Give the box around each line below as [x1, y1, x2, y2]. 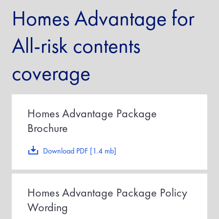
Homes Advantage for [12, 4, 195, 32]
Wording [27, 199, 68, 215]
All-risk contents [12, 32, 140, 60]
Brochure [27, 120, 68, 136]
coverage [12, 59, 90, 87]
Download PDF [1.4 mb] [43, 146, 116, 156]
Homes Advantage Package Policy [27, 185, 187, 200]
